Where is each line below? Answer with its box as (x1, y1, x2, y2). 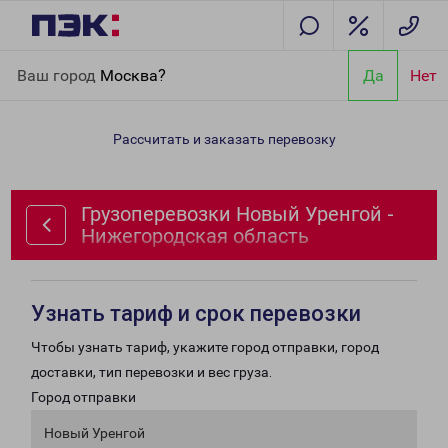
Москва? (100, 65, 166, 85)
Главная (16, 54, 70, 70)
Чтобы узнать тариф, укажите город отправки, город (31, 339, 379, 355)
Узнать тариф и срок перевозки (31, 301, 361, 326)
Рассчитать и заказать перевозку (112, 131, 336, 147)
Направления (76, 54, 165, 70)
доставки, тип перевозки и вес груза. (31, 364, 272, 380)
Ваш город (17, 65, 100, 85)
